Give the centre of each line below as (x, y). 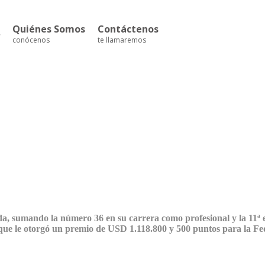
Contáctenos (128, 29)
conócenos (31, 40)
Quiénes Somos (49, 29)
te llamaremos (122, 40)
